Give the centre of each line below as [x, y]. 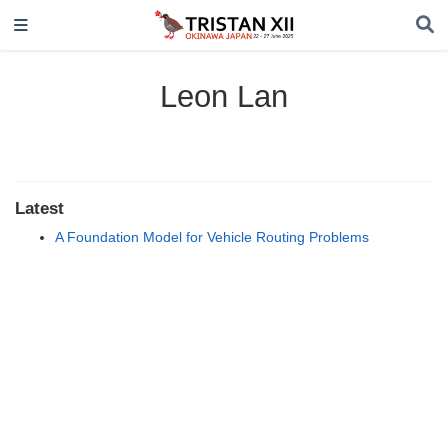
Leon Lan [224, 96]
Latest [39, 208]
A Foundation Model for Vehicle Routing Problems [212, 237]
